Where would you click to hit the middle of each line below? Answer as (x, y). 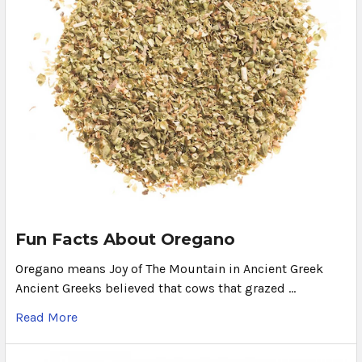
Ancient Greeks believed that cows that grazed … (156, 288)
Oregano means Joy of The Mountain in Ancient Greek (169, 268)
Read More (46, 317)
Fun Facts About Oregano (125, 239)
